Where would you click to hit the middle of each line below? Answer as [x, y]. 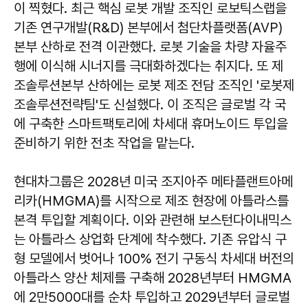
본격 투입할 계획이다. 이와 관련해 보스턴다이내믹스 [153, 220]
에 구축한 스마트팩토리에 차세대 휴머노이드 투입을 [151, 124]
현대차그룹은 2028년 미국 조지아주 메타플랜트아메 [153, 182]
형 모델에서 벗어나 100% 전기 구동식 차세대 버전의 [154, 259]
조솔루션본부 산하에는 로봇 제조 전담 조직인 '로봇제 [154, 86]
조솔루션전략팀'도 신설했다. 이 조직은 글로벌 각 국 [150, 105]
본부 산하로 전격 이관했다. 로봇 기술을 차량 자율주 [150, 47]
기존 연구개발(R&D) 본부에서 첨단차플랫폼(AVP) [148, 28]
